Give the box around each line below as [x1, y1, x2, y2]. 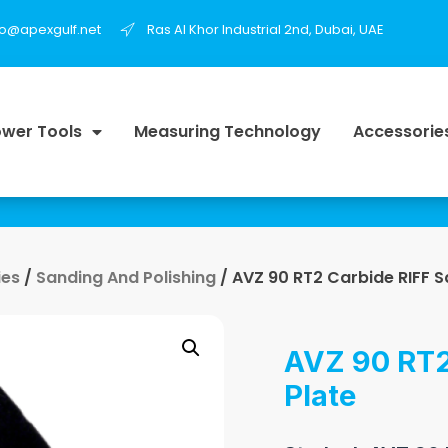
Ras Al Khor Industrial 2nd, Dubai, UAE [147, 19, 384, 39]
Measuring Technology [133, 119, 321, 143]
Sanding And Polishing [36, 265, 216, 289]
